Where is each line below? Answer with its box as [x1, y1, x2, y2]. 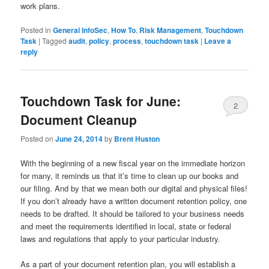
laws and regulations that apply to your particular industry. [20, 232, 223, 244]
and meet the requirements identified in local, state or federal [20, 220, 232, 232]
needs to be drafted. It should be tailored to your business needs [20, 207, 245, 219]
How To [111, 25, 136, 36]
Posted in [20, 25, 52, 35]
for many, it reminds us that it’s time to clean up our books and [20, 169, 239, 181]
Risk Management [139, 25, 202, 36]
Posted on [20, 133, 56, 144]
